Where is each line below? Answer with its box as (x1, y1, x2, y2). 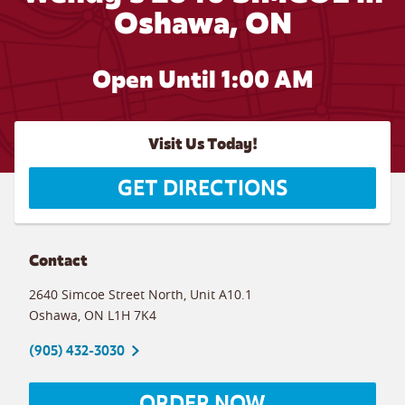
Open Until (91, 64, 221, 95)
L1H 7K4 (108, 306, 156, 324)
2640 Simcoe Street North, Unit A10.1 (29, 285, 252, 303)
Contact (29, 250, 88, 270)
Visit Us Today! (147, 135, 258, 154)
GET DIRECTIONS (118, 174, 287, 202)
